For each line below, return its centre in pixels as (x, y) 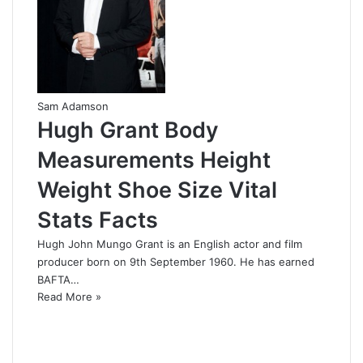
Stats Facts (98, 220)
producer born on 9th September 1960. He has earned (176, 262)
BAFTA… (58, 280)
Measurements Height (154, 160)
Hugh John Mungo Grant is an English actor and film (170, 244)
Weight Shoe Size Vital (157, 190)
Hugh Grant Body (128, 130)
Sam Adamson (73, 107)
